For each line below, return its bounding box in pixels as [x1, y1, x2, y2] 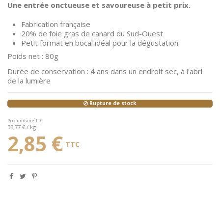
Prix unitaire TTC [7, 117, 43, 124]
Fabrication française [21, 19, 90, 29]
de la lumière [7, 75, 51, 85]
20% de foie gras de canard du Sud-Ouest [21, 28, 163, 39]
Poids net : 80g [7, 51, 58, 61]
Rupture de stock [88, 100, 137, 107]
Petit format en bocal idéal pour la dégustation [21, 38, 178, 48]
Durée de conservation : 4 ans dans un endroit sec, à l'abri [7, 66, 202, 76]
